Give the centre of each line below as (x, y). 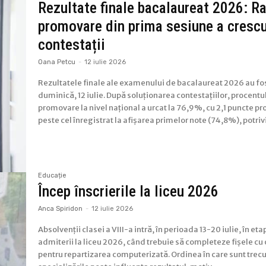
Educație (53, 176)
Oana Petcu (57, 62)
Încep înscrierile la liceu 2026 (129, 191)
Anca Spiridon (61, 209)
